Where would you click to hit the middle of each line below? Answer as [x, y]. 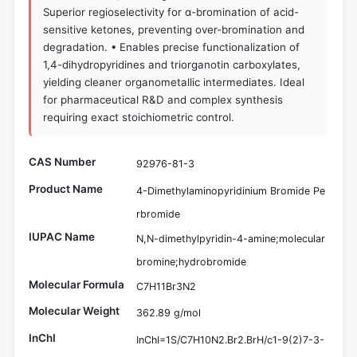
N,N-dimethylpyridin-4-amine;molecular [231, 238]
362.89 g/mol [169, 313]
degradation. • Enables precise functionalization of [172, 47]
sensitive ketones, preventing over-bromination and [174, 29]
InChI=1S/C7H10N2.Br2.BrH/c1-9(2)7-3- [230, 339]
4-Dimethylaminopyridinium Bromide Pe [231, 190]
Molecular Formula [76, 284]
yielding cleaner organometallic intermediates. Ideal [174, 82]
